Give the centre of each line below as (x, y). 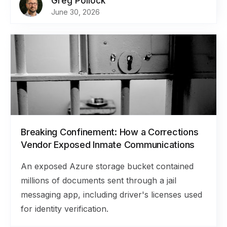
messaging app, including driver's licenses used (111, 195)
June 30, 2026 (75, 12)
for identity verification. (65, 209)
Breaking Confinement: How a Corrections (110, 132)
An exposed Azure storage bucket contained (107, 166)
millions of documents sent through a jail (99, 180)
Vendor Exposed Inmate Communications (108, 145)
